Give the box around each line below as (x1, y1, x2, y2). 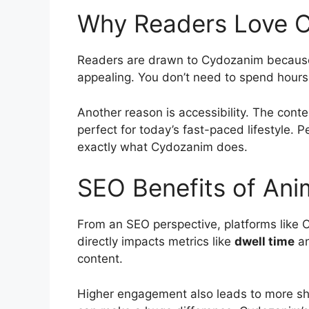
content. (77, 252, 123, 266)
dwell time (235, 235, 295, 248)
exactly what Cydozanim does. (77, 139, 248, 154)
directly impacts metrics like (77, 235, 235, 248)
